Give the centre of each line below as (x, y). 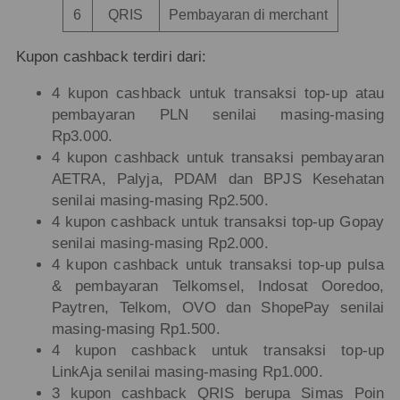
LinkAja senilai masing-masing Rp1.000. (187, 371)
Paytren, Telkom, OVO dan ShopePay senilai (218, 307)
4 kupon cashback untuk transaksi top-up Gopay (218, 221)
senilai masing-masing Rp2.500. (160, 200)
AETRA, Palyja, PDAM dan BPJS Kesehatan (218, 179)
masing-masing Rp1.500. (136, 329)
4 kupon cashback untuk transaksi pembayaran (218, 157)
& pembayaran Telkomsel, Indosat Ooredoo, (218, 286)
